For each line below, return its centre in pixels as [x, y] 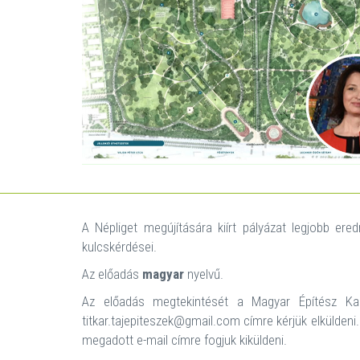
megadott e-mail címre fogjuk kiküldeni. [184, 340]
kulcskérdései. [119, 246]
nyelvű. [204, 274]
